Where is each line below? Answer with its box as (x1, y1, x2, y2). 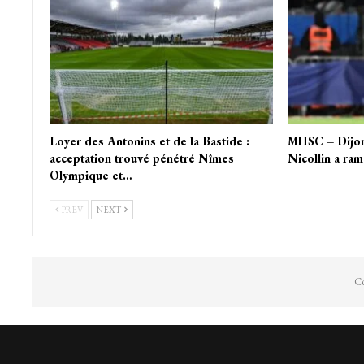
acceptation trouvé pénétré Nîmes (49, 149, 234, 166)
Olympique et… (49, 167, 132, 183)
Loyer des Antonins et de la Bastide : (49, 132, 249, 149)
